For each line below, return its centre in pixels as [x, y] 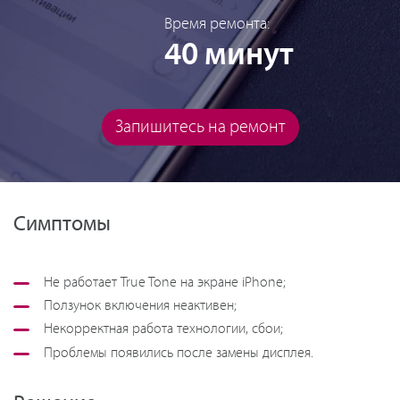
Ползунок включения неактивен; [140, 306]
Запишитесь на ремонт [200, 127]
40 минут [229, 55]
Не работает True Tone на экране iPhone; [165, 283]
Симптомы [62, 224]
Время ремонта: [217, 24]
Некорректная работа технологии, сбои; [163, 329]
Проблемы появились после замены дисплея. [179, 353]
